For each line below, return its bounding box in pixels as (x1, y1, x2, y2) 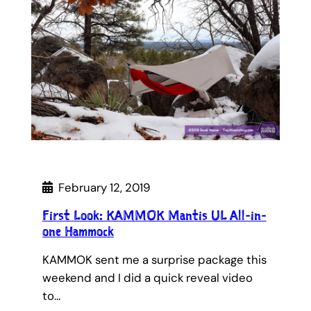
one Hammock (42, 222, 114, 241)
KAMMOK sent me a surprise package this (42, 252, 267, 268)
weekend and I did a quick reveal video (42, 270, 253, 286)
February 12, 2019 (58, 180, 151, 196)
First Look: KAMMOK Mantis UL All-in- (42, 206, 267, 225)
